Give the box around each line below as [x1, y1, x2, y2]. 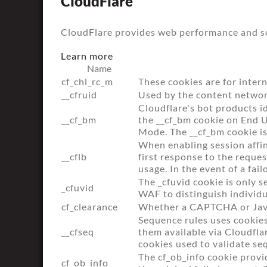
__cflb [61, 151, 87, 162]
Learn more [61, 50, 113, 61]
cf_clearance [61, 201, 118, 212]
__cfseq [61, 226, 94, 237]
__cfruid [61, 89, 97, 100]
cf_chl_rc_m [61, 76, 113, 87]
